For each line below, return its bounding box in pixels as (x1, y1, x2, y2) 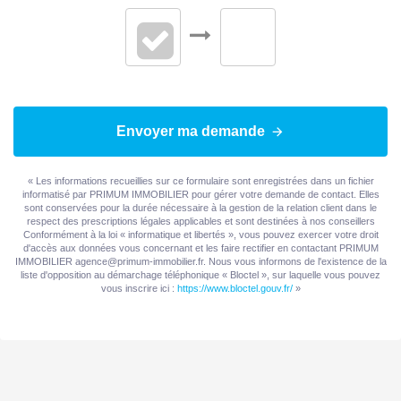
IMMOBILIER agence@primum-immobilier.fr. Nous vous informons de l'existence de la (14, 255, 387, 267)
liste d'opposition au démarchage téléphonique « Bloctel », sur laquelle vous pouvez (21, 269, 380, 280)
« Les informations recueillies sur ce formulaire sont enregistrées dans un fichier (27, 175, 374, 186)
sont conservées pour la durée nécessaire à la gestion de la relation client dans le (24, 201, 377, 213)
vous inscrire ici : (100, 282, 177, 294)
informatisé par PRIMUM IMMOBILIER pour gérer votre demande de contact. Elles (21, 188, 380, 200)
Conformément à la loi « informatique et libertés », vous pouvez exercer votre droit (22, 228, 379, 240)
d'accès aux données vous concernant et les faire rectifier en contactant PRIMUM (22, 242, 379, 253)
